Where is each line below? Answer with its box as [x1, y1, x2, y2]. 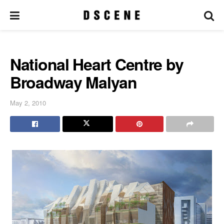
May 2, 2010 [10, 97, 46, 107]
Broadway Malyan [10, 70, 137, 93]
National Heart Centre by [10, 52, 183, 75]
